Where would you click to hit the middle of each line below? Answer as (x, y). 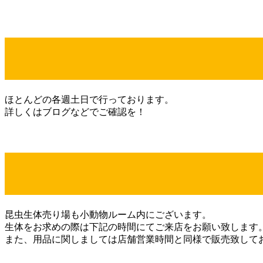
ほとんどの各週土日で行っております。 (89, 99)
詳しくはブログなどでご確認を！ (75, 112)
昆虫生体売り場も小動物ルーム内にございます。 (108, 214)
